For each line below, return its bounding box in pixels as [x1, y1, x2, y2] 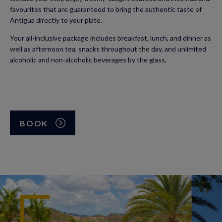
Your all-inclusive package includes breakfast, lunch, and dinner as [10, 34, 211, 42]
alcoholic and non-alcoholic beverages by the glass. [10, 55, 166, 64]
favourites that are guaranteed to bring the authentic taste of [10, 5, 202, 13]
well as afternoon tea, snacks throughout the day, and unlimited [10, 45, 206, 53]
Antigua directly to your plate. [10, 16, 104, 24]
